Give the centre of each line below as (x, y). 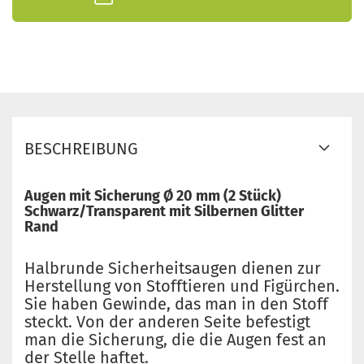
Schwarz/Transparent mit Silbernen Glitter (164, 211)
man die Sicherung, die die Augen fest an (175, 340)
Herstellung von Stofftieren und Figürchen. (182, 286)
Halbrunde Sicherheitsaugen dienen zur (173, 268)
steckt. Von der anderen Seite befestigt (167, 322)
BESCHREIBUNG (81, 149)
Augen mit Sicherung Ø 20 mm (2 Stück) (153, 196)
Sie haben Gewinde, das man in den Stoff (176, 304)
